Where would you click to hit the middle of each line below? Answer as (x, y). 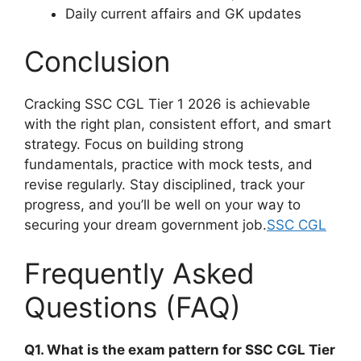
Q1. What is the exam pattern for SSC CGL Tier (180, 349)
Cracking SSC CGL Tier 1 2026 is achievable (167, 104)
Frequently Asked (139, 273)
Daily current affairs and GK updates (183, 13)
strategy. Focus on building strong (134, 145)
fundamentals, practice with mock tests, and (168, 165)
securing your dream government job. (145, 225)
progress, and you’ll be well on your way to (162, 205)
